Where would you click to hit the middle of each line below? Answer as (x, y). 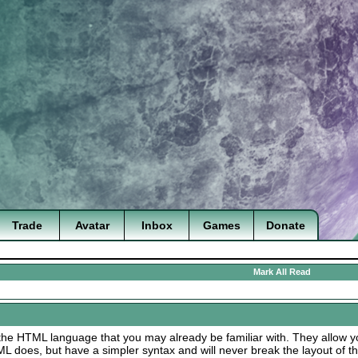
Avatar (92, 225)
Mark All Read (282, 272)
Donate (286, 225)
